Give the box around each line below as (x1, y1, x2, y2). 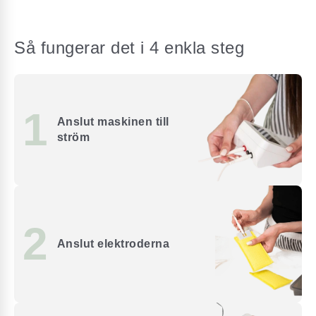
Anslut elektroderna (56, 238, 169, 250)
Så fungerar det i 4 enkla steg (14, 37, 244, 57)
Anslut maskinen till (56, 115, 169, 128)
